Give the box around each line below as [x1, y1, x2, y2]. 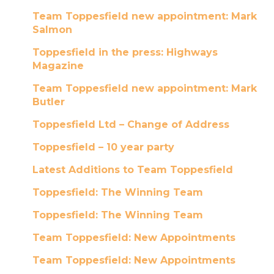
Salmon [32, 24, 72, 35]
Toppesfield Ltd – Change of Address [32, 119, 229, 130]
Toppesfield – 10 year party [32, 141, 174, 153]
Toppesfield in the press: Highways [32, 46, 218, 58]
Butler [32, 96, 65, 108]
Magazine [32, 60, 84, 72]
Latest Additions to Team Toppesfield [32, 164, 233, 176]
